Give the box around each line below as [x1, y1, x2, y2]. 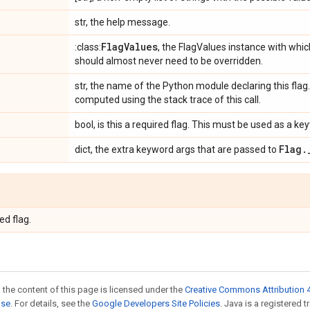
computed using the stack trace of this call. [75, 94, 261, 105]
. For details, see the [10, 298, 92, 309]
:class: [75, 42, 101, 53]
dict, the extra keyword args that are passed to [75, 144, 279, 155]
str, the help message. [75, 17, 170, 28]
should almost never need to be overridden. [75, 55, 263, 66]
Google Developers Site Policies [92, 298, 220, 309]
